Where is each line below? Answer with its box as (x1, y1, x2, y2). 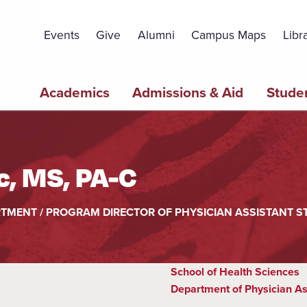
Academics (40, 82, 110, 103)
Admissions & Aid (132, 82, 244, 103)
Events (43, 26, 79, 44)
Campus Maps (191, 26, 267, 44)
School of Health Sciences (171, 264, 299, 280)
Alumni (137, 26, 175, 44)
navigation (28, 90, 79, 106)
